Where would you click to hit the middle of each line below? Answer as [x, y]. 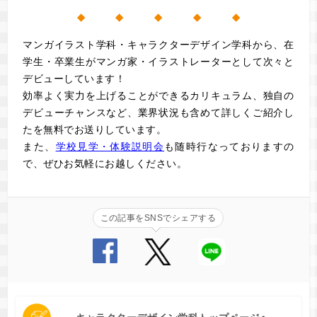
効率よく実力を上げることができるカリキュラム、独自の [158, 96]
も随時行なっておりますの [229, 147]
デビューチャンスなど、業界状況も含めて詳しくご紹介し [158, 113]
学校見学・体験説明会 [110, 147]
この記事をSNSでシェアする [158, 218]
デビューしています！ [74, 79]
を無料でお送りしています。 [100, 130]
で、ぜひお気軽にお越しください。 [105, 164]
